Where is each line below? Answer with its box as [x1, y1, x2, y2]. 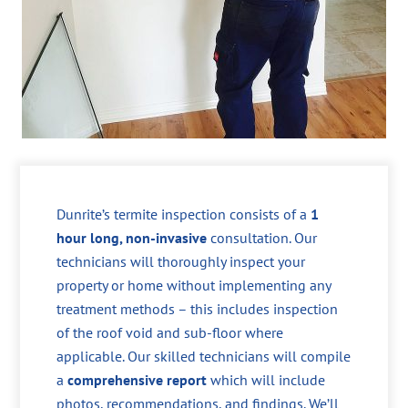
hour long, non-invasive [56, 228, 208, 247]
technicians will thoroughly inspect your [56, 251, 306, 270]
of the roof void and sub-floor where [56, 322, 284, 342]
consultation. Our [207, 228, 318, 247]
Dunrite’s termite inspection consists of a [56, 204, 311, 223]
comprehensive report [67, 370, 208, 389]
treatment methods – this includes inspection [56, 299, 339, 318]
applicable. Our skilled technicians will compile [56, 346, 352, 365]
